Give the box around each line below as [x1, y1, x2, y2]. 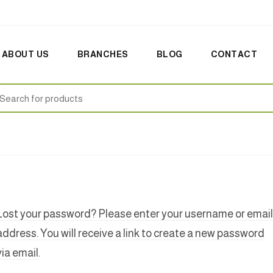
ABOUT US [1, 49, 49, 59]
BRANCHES [77, 49, 129, 59]
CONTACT [210, 49, 258, 59]
